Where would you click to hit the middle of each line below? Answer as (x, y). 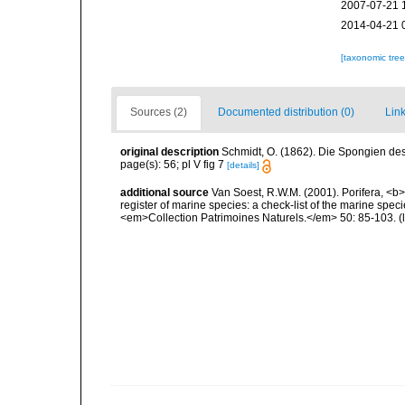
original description (170, 152)
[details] (243, 165)
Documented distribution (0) (286, 113)
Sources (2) (159, 113)
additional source (165, 192)
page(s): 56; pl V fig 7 (174, 165)
